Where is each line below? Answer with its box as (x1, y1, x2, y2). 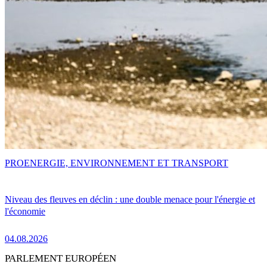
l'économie (5, 206, 45, 216)
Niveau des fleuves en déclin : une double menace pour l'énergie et (5, 194, 255, 204)
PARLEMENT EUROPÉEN (5, 252, 116, 264)
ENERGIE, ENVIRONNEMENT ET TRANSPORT (24, 158, 228, 169)
